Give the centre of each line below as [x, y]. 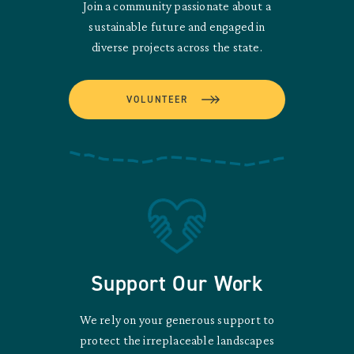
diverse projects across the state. [177, 47]
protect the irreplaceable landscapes [177, 340]
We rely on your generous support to [177, 319]
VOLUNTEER [157, 99]
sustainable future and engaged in [177, 26]
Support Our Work [177, 283]
